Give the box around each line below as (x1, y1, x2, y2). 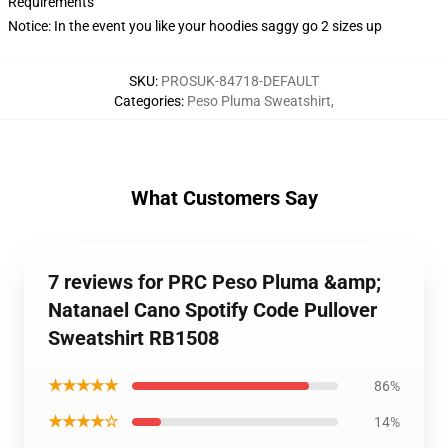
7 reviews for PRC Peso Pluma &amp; (48, 270, 381, 294)
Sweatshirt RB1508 (48, 326, 219, 350)
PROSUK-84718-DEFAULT (161, 73, 319, 89)
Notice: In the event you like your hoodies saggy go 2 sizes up (8, 18, 382, 34)
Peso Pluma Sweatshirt (187, 93, 331, 109)
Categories (114, 93, 181, 109)
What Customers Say (130, 186, 318, 210)
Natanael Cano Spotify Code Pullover (48, 298, 377, 322)
